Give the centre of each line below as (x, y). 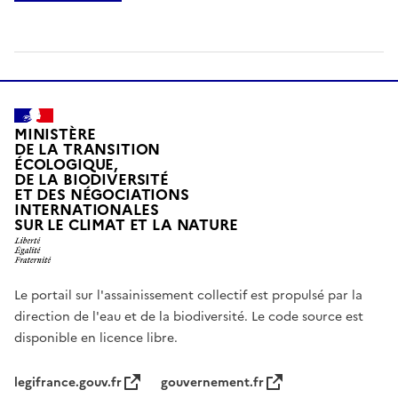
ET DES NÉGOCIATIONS (102, 195)
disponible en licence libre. (96, 338)
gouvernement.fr (212, 383)
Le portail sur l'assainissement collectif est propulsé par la (188, 296)
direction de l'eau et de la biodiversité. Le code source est (189, 317)
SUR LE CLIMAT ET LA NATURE (126, 225)
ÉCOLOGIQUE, (67, 164)
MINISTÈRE (55, 134)
